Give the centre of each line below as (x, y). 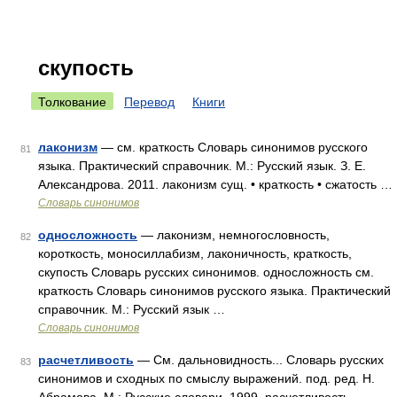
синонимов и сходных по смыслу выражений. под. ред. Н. (206, 378)
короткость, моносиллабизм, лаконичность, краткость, (195, 253)
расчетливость (86, 360)
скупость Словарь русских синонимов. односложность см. (206, 272)
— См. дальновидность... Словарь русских (259, 360)
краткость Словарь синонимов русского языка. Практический (214, 291)
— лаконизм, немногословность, (234, 235)
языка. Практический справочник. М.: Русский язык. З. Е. (202, 166)
